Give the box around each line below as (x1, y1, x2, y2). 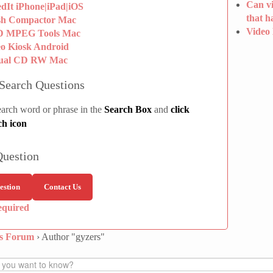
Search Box (104, 104, 152, 115)
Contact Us (43, 182, 81, 192)
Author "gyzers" (41, 232, 105, 243)
